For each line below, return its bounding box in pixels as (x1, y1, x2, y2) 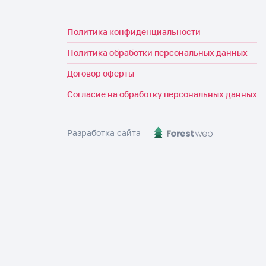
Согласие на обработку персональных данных (67, 89, 257, 99)
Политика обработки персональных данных (67, 47, 248, 58)
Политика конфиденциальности (67, 27, 201, 37)
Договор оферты (67, 68, 134, 78)
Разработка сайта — (67, 128, 151, 138)
